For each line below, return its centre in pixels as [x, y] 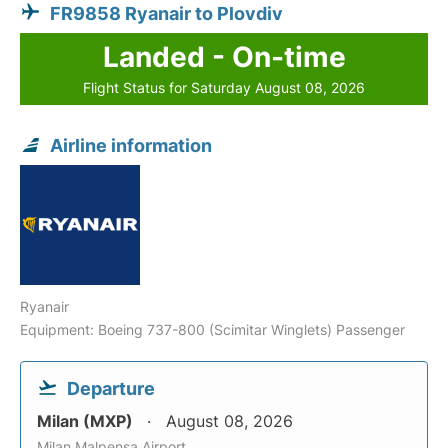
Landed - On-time [224, 57]
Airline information [131, 145]
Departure [111, 388]
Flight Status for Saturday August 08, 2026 [224, 87]
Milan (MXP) [87, 421]
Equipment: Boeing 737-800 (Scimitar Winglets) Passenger [212, 329]
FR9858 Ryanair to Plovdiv [166, 13]
